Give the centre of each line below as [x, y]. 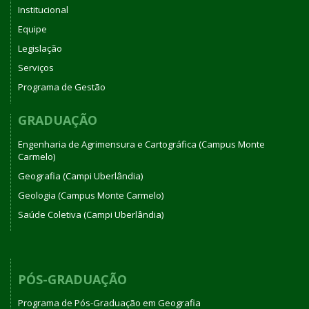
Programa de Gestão [62, 87]
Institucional [43, 10]
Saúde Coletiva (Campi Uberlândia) [91, 214]
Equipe [32, 29]
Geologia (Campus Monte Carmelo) [91, 195]
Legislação [40, 49]
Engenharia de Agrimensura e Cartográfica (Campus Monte [141, 144]
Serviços [36, 68]
